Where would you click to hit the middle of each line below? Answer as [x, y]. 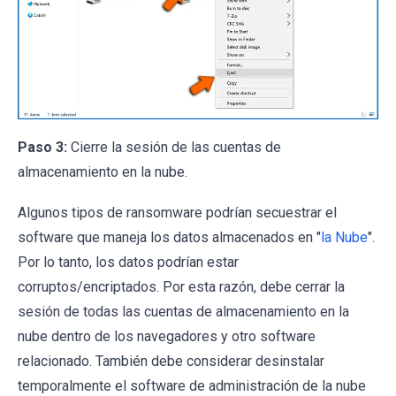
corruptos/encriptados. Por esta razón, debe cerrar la [181, 286]
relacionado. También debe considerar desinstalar [171, 361]
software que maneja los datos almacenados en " [169, 237]
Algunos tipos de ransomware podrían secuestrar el [177, 212]
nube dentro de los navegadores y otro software [167, 336]
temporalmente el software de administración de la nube [192, 385]
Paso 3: [42, 147]
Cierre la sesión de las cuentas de [174, 147]
